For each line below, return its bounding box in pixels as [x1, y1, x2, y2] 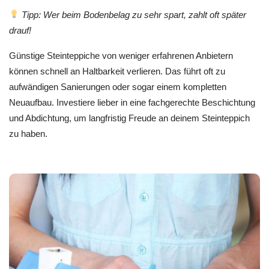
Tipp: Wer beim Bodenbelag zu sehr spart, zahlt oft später [19, 9, 247, 20]
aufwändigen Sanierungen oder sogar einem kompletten [9, 82, 226, 92]
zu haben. [9, 128, 47, 139]
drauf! [9, 25, 31, 35]
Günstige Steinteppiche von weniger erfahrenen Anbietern [9, 50, 233, 61]
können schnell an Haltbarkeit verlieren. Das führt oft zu [9, 66, 225, 77]
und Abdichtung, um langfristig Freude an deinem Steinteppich [9, 113, 250, 124]
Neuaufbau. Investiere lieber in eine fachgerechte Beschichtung [9, 97, 255, 108]
